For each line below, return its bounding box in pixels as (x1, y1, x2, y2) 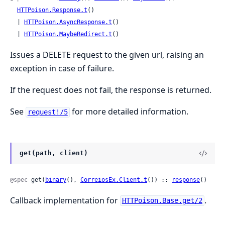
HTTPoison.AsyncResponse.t (24, 19, 112, 26)
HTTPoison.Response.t (17, 7, 87, 14)
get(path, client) (20, 149, 88, 157)
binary (45, 176, 66, 183)
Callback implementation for (10, 194, 120, 206)
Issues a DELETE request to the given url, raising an (10, 49, 204, 61)
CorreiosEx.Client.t (80, 176, 147, 183)
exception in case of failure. (10, 63, 114, 74)
